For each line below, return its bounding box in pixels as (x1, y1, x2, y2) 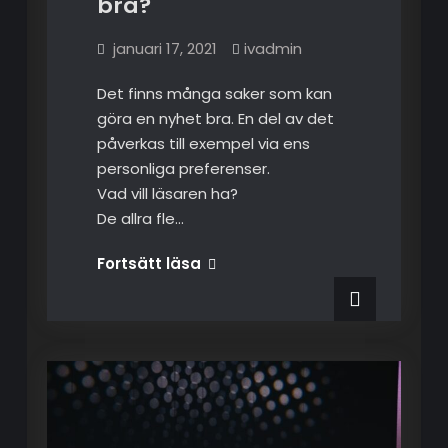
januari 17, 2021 (112, 37, 217, 59)
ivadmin (243, 37, 302, 59)
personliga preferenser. (96, 157, 270, 179)
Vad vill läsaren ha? (96, 182, 238, 204)
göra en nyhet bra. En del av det (96, 107, 334, 129)
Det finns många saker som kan (96, 82, 332, 104)
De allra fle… (96, 207, 184, 229)
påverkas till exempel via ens (96, 132, 310, 154)
